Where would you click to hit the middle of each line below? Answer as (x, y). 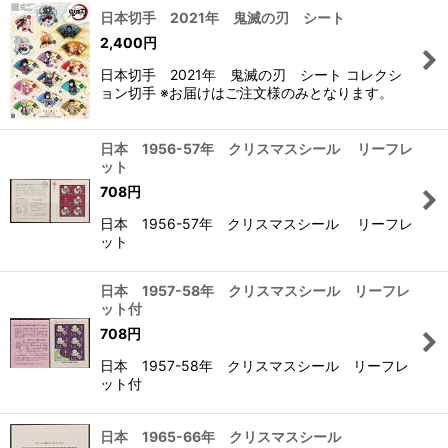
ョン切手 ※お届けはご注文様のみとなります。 (246, 93)
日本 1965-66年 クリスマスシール (220, 436)
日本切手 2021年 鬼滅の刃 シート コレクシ (251, 75)
